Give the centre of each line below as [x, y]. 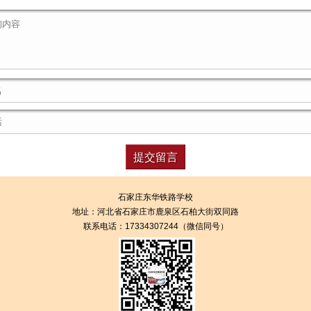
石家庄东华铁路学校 [155, 197]
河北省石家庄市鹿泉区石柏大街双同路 [168, 212]
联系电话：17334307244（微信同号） [155, 226]
